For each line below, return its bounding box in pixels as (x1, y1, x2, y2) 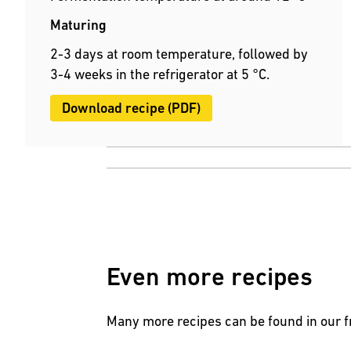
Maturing (50, 16, 107, 34)
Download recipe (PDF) (62, 100, 201, 117)
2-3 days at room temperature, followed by (50, 45, 308, 63)
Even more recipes (107, 262, 313, 291)
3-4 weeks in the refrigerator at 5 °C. (50, 66, 270, 83)
